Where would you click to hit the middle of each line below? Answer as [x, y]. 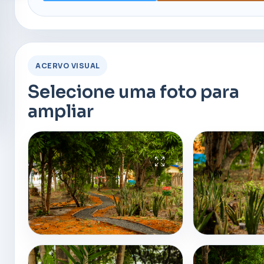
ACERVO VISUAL [68, 65]
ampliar [61, 112]
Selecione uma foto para [134, 92]
